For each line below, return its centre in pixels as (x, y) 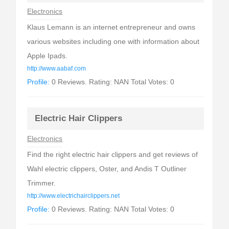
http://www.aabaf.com (57, 68)
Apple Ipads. (48, 56)
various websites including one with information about (113, 41)
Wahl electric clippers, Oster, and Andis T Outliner (107, 169)
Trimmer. (42, 183)
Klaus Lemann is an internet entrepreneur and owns (111, 27)
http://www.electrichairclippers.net (74, 196)
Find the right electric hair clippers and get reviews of (113, 154)
